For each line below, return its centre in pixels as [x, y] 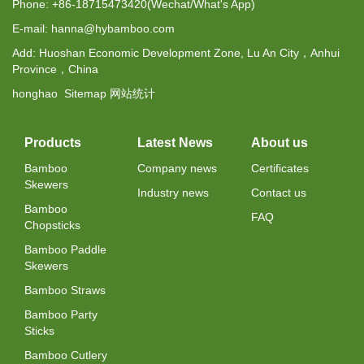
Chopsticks [52, 225]
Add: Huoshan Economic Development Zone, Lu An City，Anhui [176, 52]
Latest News [175, 142]
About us [279, 142]
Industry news [173, 192]
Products [53, 142]
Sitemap [85, 93]
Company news [178, 168]
